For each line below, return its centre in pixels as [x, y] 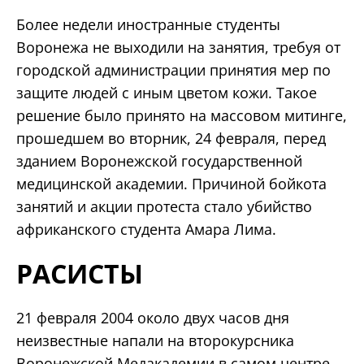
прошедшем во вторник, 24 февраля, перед [171, 138]
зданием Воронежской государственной [159, 160]
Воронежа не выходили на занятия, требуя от [178, 47]
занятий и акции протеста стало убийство [164, 206]
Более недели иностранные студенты [148, 24]
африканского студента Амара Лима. [146, 229]
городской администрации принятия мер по [173, 69]
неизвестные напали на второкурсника [155, 340]
